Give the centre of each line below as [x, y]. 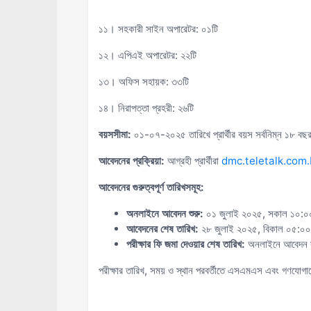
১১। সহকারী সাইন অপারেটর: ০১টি [158, 29]
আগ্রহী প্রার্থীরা [193, 161]
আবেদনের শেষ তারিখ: [162, 229]
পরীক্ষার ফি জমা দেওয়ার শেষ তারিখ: [185, 244]
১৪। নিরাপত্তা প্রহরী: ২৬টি [146, 108]
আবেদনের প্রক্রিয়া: [131, 161]
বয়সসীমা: [115, 134]
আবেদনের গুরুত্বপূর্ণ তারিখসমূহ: [151, 187]
